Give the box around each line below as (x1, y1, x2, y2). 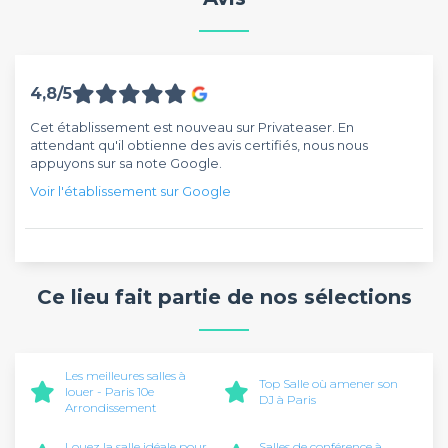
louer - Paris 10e (65, 384, 154, 399)
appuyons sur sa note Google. (30, 154, 222, 171)
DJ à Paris (259, 392, 316, 407)
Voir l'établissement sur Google (30, 182, 231, 199)
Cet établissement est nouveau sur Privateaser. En (30, 118, 354, 135)
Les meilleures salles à (65, 368, 186, 383)
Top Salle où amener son (259, 376, 398, 391)
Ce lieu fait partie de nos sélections (36, 284, 412, 309)
